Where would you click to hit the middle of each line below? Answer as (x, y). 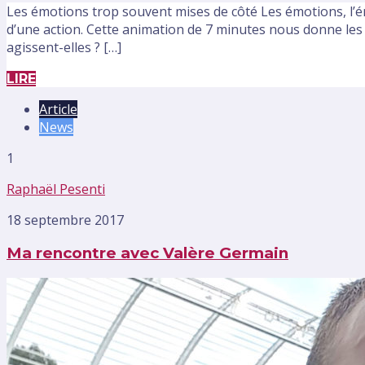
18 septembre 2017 (65, 220)
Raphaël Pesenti (56, 189)
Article (58, 109)
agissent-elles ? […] (64, 47)
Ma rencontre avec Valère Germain (147, 253)
